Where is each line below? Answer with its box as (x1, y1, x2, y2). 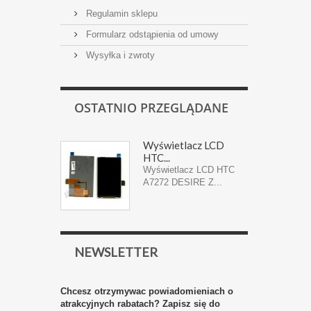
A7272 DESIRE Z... (143, 177, 222, 187)
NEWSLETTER (74, 244, 158, 260)
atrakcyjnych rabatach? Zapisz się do (60, 299, 220, 309)
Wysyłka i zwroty (83, 50, 155, 60)
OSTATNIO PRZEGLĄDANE (74, 99, 228, 116)
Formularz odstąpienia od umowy (83, 29, 219, 40)
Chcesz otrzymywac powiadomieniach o (60, 286, 233, 296)
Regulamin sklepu (83, 8, 158, 19)
